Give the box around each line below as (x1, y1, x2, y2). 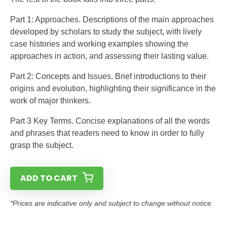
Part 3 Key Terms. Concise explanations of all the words (10, 117, 210, 125)
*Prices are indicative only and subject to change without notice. (10, 199, 213, 207)
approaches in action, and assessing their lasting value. (10, 52, 209, 60)
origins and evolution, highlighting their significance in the (10, 84, 216, 93)
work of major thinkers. (10, 96, 91, 105)
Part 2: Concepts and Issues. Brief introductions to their (10, 72, 206, 81)
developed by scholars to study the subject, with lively (10, 27, 202, 36)
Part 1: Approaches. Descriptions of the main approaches (10, 15, 214, 24)
